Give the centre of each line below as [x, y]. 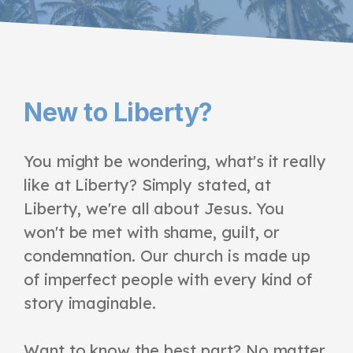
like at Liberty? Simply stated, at [148, 184]
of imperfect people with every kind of [168, 279]
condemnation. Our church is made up [167, 255]
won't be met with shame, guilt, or [152, 232]
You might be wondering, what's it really [175, 161]
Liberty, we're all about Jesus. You [154, 208]
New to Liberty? [118, 112]
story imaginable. [90, 303]
